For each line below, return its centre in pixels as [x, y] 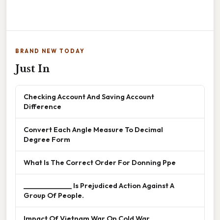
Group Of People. [54, 195]
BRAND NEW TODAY [50, 51]
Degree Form [47, 139]
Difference [42, 107]
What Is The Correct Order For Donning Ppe [100, 163]
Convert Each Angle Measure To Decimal [93, 130]
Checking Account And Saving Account [89, 97]
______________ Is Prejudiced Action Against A [99, 186]
